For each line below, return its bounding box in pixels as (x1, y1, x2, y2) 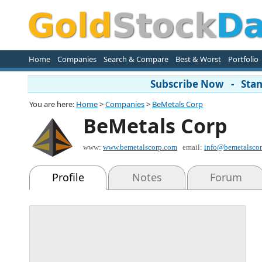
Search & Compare (103, 54, 168, 64)
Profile (51, 170, 84, 184)
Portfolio (227, 54, 258, 64)
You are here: (29, 99, 76, 109)
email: (182, 143, 204, 151)
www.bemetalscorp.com (103, 143, 177, 151)
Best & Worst (175, 54, 221, 64)
